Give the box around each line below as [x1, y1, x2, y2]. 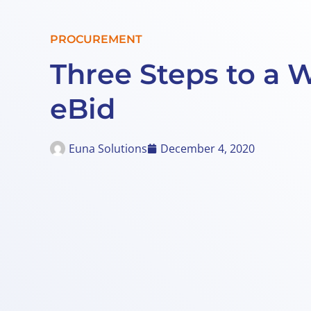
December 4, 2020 [160, 141, 255, 157]
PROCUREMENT [50, 33, 142, 47]
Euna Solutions [69, 141, 147, 157]
